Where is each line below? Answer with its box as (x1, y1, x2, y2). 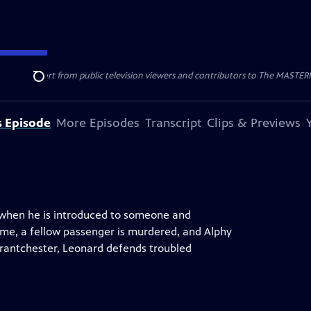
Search (33, 77, 67, 91)
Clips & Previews (207, 115, 301, 131)
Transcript (145, 115, 201, 131)
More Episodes (56, 115, 140, 131)
